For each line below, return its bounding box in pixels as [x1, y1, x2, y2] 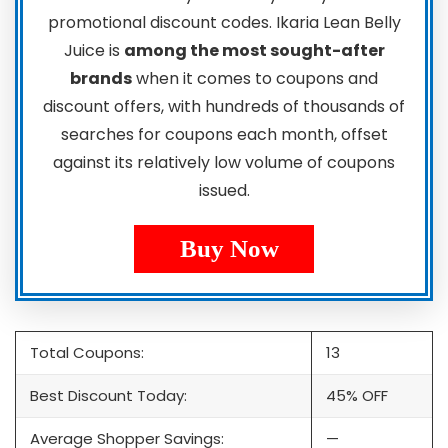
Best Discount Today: [30, 385, 187, 406]
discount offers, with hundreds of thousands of [43, 95, 405, 118]
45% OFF [326, 385, 388, 406]
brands [70, 67, 132, 90]
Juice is [63, 39, 124, 62]
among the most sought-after [123, 39, 385, 62]
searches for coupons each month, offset [60, 123, 388, 146]
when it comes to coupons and [132, 67, 378, 90]
